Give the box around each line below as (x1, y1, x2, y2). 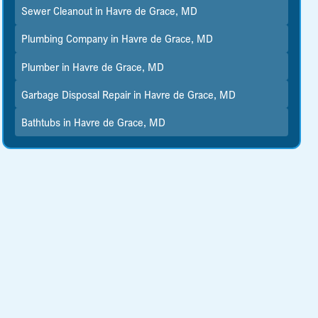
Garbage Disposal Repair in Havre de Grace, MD (21, 87, 236, 102)
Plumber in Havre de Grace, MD (21, 59, 165, 74)
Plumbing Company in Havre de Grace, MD (21, 31, 214, 46)
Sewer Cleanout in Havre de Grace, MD (21, 4, 198, 18)
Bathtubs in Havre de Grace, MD (21, 114, 166, 129)
